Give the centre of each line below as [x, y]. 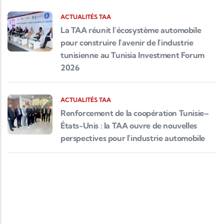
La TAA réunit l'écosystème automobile [131, 30]
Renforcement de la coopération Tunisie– [135, 113]
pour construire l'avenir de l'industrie [127, 42]
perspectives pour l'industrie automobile [133, 138]
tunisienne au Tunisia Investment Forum [132, 55]
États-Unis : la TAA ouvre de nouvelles [129, 125]
